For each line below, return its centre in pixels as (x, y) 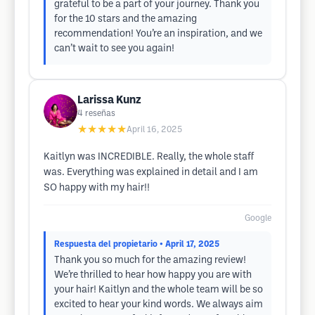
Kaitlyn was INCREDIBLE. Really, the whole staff (149, 157)
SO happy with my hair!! (97, 188)
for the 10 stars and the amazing (126, 19)
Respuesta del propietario (106, 244)
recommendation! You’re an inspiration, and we (158, 34)
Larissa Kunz (109, 100)
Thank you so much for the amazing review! (150, 261)
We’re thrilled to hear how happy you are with (153, 275)
